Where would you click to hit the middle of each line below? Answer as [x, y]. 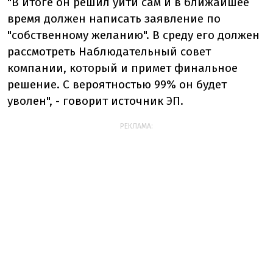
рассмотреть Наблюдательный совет [109, 52]
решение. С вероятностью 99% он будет [117, 85]
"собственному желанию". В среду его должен [133, 35]
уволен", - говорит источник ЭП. [95, 101]
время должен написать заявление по [114, 19]
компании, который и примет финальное [122, 68]
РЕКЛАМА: [136, 126]
